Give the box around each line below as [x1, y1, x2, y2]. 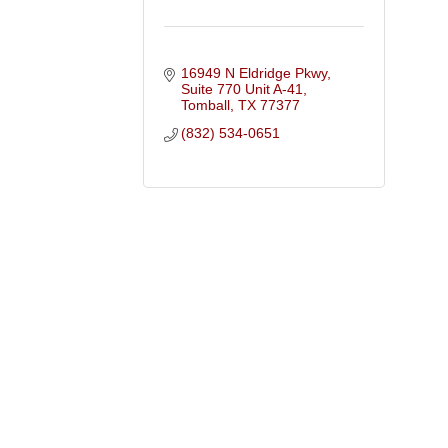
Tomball [181, 96, 231, 113]
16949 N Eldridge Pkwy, [181, 64, 332, 81]
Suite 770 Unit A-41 [181, 80, 304, 97]
